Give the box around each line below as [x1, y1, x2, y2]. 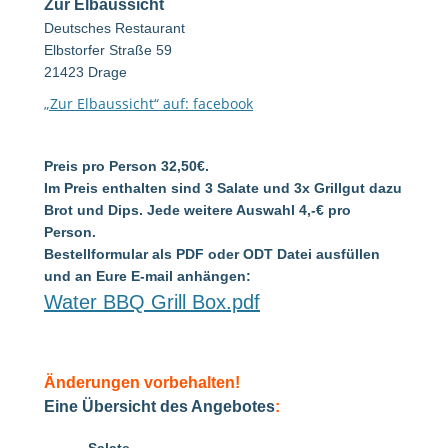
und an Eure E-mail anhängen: [44, 268, 251, 284]
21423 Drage [44, 64, 127, 80]
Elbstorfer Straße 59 [44, 42, 172, 58]
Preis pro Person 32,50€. [44, 158, 209, 174]
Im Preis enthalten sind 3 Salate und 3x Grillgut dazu [44, 180, 402, 196]
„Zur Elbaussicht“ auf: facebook [44, 94, 253, 113]
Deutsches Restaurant [44, 20, 185, 36]
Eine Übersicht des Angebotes [44, 398, 275, 415]
